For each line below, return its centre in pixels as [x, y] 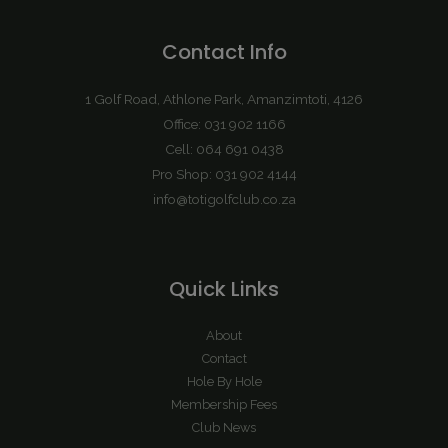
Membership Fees [224, 405]
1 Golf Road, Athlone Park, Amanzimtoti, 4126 [224, 99]
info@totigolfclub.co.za [224, 199]
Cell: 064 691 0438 [224, 149]
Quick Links [224, 289]
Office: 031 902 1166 [224, 124]
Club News [224, 428]
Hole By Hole [224, 382]
